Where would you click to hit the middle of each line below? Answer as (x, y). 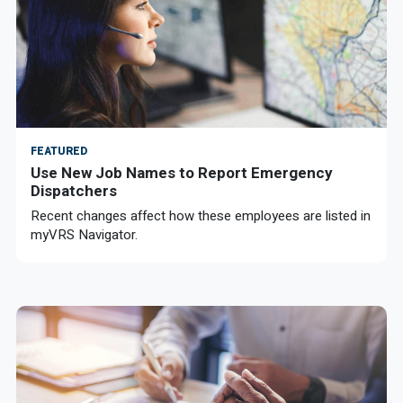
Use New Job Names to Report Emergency (182, 173)
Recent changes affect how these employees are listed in (201, 216)
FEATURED (59, 151)
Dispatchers (74, 191)
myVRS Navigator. (84, 235)
